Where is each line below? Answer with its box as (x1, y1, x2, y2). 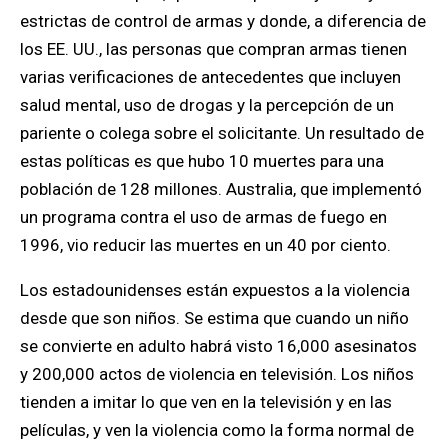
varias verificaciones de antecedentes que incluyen (20, 67, 401, 87)
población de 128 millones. (20, 179, 226, 199)
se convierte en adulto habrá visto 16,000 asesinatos (20, 336, 417, 356)
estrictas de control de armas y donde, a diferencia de (20, 11, 426, 31)
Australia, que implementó (226, 179, 422, 199)
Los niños (337, 364, 414, 384)
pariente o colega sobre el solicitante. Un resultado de (20, 123, 424, 143)
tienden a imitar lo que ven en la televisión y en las (20, 392, 392, 412)
